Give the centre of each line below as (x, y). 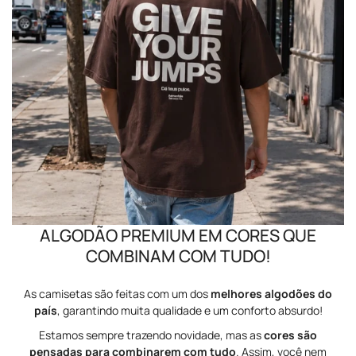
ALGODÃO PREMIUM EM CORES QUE (178, 235)
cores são (290, 335)
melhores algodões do (271, 293)
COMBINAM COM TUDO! (178, 255)
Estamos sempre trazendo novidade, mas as (151, 335)
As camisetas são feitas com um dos (117, 293)
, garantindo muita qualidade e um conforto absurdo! (190, 310)
